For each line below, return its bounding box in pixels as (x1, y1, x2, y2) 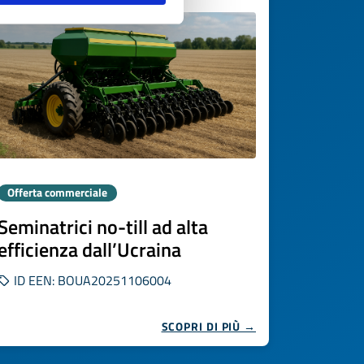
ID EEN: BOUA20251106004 (11, 271, 171, 290)
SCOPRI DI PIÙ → (161, 318, 256, 335)
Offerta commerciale (7, 184, 107, 201)
